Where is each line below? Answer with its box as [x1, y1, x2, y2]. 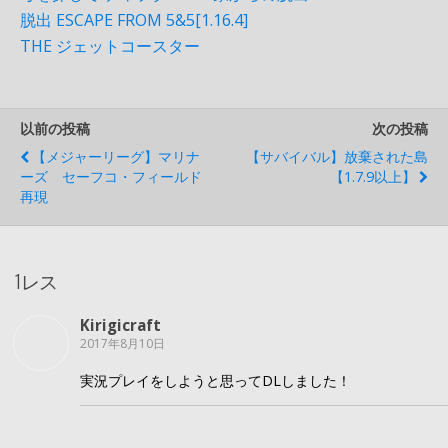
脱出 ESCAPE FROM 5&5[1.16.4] [20, 9, 248, 32]
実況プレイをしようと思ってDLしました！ [80, 370, 351, 390]
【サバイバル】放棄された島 [246, 147, 428, 167]
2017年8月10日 [80, 334, 165, 352]
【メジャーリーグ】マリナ [32, 147, 200, 167]
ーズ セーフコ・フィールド [20, 167, 202, 187]
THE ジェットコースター [20, 35, 200, 58]
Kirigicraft [80, 314, 161, 335]
